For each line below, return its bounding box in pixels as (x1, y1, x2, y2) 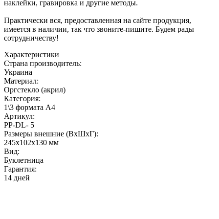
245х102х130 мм (4, 138, 59, 147)
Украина (4, 68, 32, 76)
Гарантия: (4, 165, 37, 173)
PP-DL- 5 (4, 121, 34, 129)
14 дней (4, 174, 30, 182)
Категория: (4, 94, 41, 103)
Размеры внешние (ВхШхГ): (4, 130, 98, 138)
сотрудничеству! (4, 34, 59, 42)
